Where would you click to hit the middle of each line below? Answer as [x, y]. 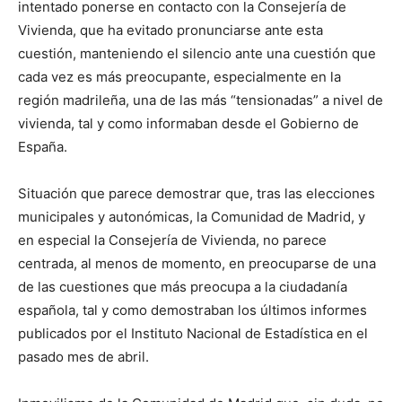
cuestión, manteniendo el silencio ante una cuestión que [197, 54]
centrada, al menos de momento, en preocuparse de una [197, 264]
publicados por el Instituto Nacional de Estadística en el [193, 334]
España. [43, 147]
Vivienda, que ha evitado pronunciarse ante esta [170, 31]
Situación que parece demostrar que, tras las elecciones [197, 194]
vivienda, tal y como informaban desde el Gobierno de [188, 124]
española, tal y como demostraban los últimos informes [192, 310]
